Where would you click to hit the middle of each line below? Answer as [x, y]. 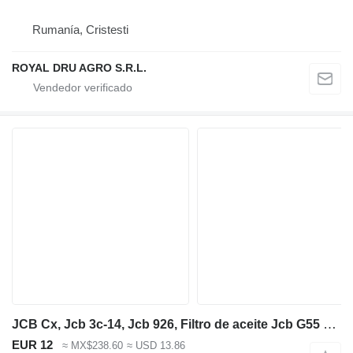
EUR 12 [32, 345]
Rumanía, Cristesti [80, 30]
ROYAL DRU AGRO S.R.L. [79, 68]
